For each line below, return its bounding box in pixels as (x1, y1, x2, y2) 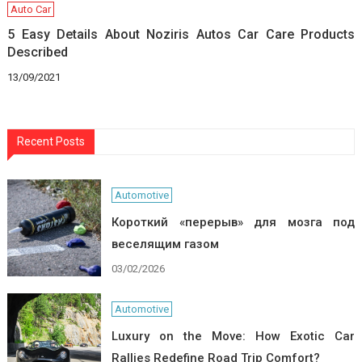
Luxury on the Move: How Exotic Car (111, 328, 356, 343)
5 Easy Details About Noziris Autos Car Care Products (7, 26, 356, 42)
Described (7, 44, 69, 60)
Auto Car (11, 2, 52, 15)
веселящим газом (111, 236, 219, 251)
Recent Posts (16, 134, 85, 148)
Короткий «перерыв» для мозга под (111, 214, 356, 229)
